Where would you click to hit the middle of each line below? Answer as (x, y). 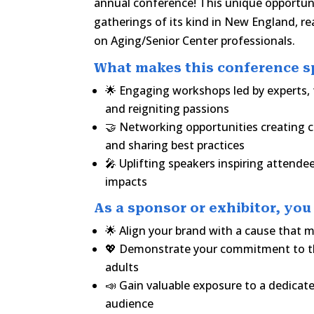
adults (122, 267)
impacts (127, 182)
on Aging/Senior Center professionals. (195, 41)
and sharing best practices (175, 145)
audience (130, 304)
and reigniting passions (168, 109)
